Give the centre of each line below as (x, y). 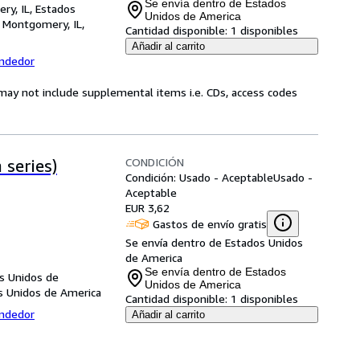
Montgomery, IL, (43, 24)
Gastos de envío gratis (210, 223)
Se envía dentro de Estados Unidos (214, 242)
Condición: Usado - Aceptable (199, 177)
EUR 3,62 (147, 208)
